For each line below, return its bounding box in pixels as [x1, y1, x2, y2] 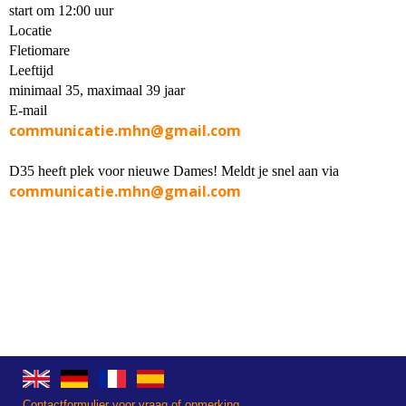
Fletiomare [9, 43, 70, 58]
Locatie [9, 23, 52, 38]
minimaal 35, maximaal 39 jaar [9, 82, 185, 98]
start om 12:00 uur [9, 3, 113, 18]
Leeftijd [9, 63, 53, 78]
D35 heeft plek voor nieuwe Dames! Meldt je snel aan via [9, 163, 339, 179]
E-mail [9, 102, 47, 118]
